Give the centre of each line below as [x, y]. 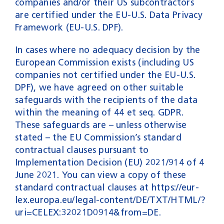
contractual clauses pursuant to [82, 150]
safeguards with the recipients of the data [106, 100]
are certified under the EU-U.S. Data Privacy [108, 15]
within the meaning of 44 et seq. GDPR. [99, 112]
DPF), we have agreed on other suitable [99, 87]
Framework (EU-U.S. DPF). [69, 27]
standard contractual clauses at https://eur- [107, 187]
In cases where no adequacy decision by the [107, 50]
